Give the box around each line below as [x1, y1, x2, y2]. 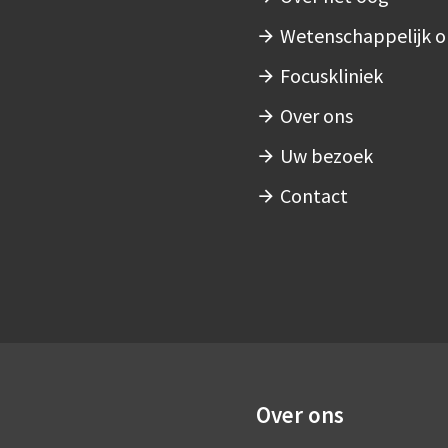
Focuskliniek [280, 63, 383, 89]
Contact [280, 183, 348, 209]
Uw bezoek [280, 143, 373, 169]
